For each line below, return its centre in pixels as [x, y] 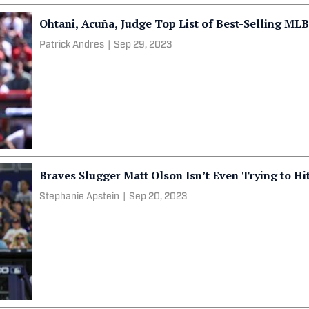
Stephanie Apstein [80, 197]
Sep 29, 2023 [143, 45]
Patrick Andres [72, 45]
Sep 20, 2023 [158, 197]
